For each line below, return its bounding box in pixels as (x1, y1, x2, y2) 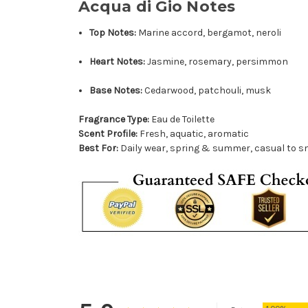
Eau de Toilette (149, 113, 214, 125)
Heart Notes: (89, 55, 146, 67)
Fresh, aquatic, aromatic (137, 127, 249, 140)
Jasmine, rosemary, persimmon (145, 55, 289, 67)
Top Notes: (89, 26, 137, 38)
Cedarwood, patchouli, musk (142, 84, 272, 96)
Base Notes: (89, 84, 143, 96)
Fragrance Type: (78, 113, 149, 125)
